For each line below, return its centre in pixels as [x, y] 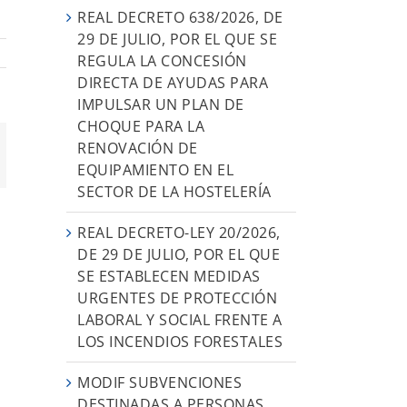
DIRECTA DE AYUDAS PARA [173, 82]
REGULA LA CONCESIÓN [162, 60]
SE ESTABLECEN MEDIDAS [169, 276]
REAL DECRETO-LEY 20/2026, [179, 232]
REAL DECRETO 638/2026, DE [180, 17]
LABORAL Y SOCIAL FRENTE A [180, 319]
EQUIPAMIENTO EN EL [155, 169]
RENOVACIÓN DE [138, 148]
